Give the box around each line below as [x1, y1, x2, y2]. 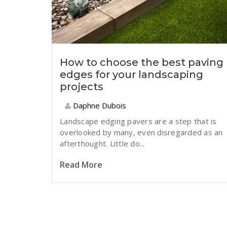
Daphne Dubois [71, 100, 126, 110]
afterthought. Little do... [60, 138, 145, 148]
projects [60, 81, 103, 93]
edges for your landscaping [60, 68, 203, 81]
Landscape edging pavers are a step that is [60, 116, 217, 126]
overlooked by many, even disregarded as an [60, 127, 223, 137]
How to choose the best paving [60, 56, 223, 68]
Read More [60, 159, 102, 170]
